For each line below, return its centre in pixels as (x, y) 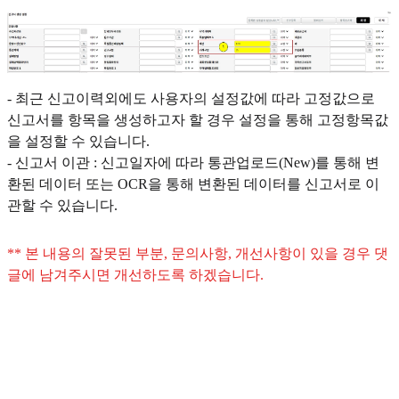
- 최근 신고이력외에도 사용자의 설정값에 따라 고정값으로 (191, 98)
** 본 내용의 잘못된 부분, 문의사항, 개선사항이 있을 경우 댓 (198, 253)
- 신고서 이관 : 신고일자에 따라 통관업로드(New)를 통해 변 (193, 162)
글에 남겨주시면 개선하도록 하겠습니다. (135, 274)
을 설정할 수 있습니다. (78, 141)
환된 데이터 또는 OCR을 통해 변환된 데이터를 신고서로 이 (193, 183)
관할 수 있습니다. (62, 205)
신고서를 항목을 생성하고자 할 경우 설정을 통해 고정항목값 (198, 119)
